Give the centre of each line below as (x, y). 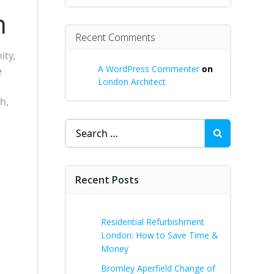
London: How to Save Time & (160, 235)
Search (81, 126)
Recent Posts (107, 180)
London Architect (132, 82)
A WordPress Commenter (149, 69)
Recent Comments (115, 37)
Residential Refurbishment (153, 222)
